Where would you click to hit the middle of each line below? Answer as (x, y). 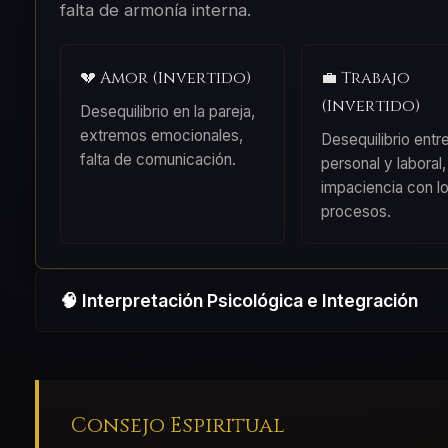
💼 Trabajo (365, 78)
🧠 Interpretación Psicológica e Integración (238, 301)
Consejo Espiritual (177, 425)
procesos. (355, 212)
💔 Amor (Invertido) (165, 78)
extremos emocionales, (161, 136)
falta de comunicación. (157, 160)
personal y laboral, (383, 164)
